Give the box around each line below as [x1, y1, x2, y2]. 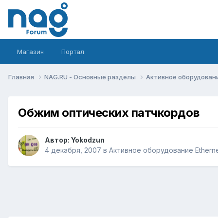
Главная [8, 73, 36, 81]
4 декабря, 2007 [45, 146, 101, 155]
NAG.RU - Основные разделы [44, 73, 137, 81]
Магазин [17, 48, 44, 55]
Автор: [45, 136, 71, 145]
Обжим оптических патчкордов [18, 105, 200, 120]
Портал [61, 48, 84, 55]
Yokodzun [71, 136, 105, 145]
